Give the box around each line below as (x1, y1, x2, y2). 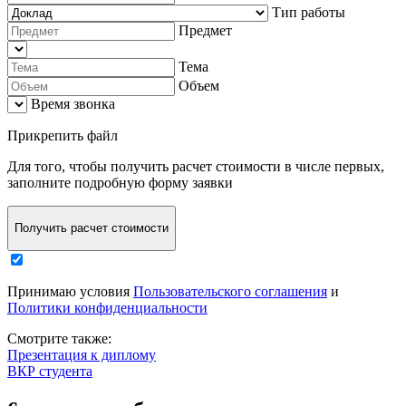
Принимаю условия (7, 283, 133, 299)
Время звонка (31, 95, 115, 111)
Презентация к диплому (7, 346, 156, 362)
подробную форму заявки (74, 174, 233, 190)
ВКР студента (7, 362, 92, 379)
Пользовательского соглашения (133, 283, 327, 299)
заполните (7, 174, 74, 190)
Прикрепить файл (7, 127, 118, 143)
